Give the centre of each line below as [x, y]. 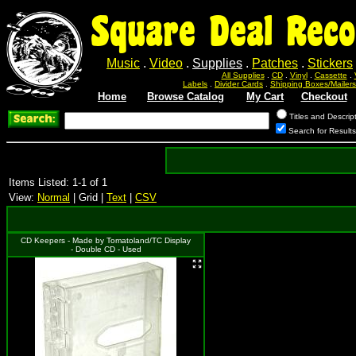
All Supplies [243, 75]
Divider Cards [239, 84]
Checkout [324, 97]
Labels [195, 84]
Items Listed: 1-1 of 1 [58, 182]
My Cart [265, 97]
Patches [275, 63]
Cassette [331, 75]
